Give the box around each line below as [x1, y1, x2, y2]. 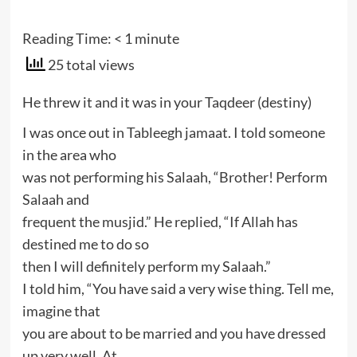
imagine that [22, 301, 100, 320]
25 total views [45, 56, 135, 73]
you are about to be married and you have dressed [22, 324, 326, 342]
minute [134, 29, 179, 47]
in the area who [22, 145, 116, 163]
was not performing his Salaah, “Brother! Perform [22, 167, 328, 186]
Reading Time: [22, 29, 114, 47]
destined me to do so [22, 234, 149, 253]
